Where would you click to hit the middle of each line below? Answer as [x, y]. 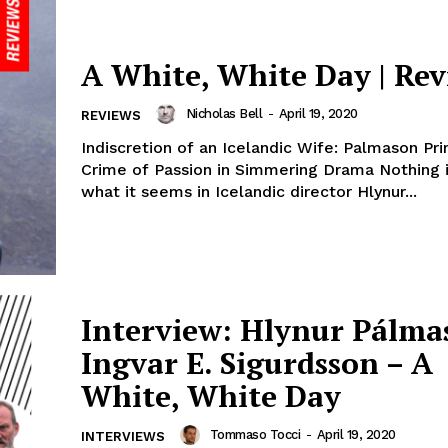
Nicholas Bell [223, 114]
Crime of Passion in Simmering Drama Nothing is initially [230, 170]
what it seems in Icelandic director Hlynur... [249, 192]
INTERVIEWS [123, 437]
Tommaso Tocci [254, 435]
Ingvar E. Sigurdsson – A [257, 363]
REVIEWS [111, 116]
